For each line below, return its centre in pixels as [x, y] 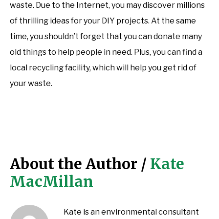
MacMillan [52, 181]
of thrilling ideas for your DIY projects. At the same [103, 21]
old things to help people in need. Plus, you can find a [106, 52]
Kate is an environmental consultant [131, 212]
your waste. [31, 83]
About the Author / [80, 164]
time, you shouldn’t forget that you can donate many [106, 36]
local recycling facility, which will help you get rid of [103, 67]
